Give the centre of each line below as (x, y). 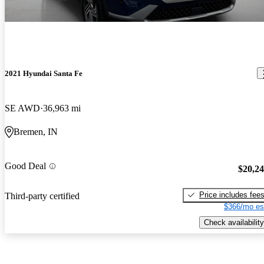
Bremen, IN (36, 132)
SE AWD (22, 108)
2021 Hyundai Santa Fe (44, 73)
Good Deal (25, 166)
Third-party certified (42, 196)
